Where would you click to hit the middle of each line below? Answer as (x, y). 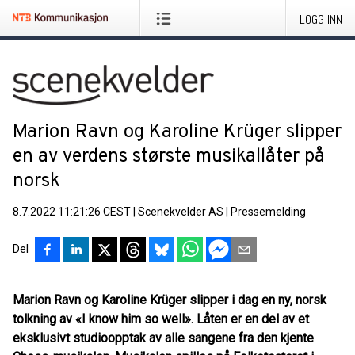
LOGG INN (321, 19)
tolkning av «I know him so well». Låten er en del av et (161, 319)
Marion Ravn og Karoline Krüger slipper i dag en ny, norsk (170, 300)
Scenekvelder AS (181, 212)
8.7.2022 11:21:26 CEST (72, 212)
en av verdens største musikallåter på (169, 157)
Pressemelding (268, 212)
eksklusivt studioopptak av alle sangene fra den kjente (163, 338)
